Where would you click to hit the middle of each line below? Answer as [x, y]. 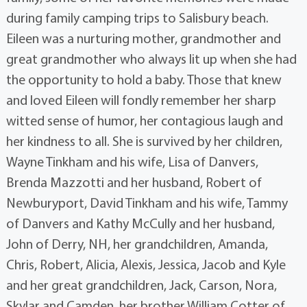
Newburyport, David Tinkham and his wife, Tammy [147, 203]
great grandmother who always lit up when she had [151, 59]
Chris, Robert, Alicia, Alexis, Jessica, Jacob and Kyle [146, 265]
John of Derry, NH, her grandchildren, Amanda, [137, 244]
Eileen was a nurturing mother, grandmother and [143, 38]
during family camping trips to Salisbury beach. [137, 18]
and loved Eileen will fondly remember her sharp [141, 100]
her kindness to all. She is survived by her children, [144, 141]
